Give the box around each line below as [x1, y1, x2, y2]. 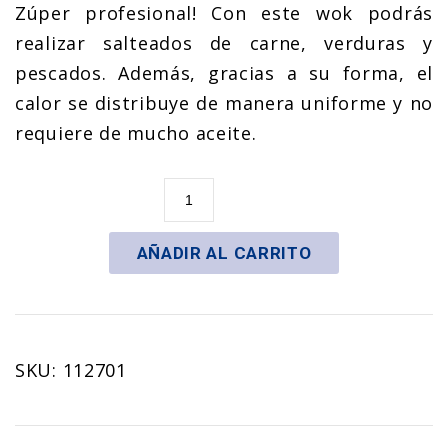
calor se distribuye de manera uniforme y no [15, 91, 433, 115]
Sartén [163, 180, 225, 204]
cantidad [163, 270, 244, 294]
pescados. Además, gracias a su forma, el [15, 61, 433, 85]
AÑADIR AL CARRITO [136, 243, 312, 263]
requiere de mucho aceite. [15, 121, 257, 145]
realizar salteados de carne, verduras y [15, 31, 433, 55]
